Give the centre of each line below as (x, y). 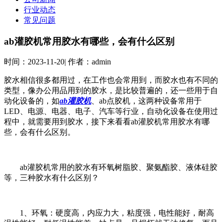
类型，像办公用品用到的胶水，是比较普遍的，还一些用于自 (111, 91)
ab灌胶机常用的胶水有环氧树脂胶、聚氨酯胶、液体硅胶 (111, 167)
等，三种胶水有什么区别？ (52, 178)
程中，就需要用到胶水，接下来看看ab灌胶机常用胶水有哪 (107, 122)
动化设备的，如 (32, 101)
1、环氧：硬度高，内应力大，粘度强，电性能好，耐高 (109, 213)
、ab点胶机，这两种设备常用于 (146, 101)
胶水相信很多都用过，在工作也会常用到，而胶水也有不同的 (111, 80)
